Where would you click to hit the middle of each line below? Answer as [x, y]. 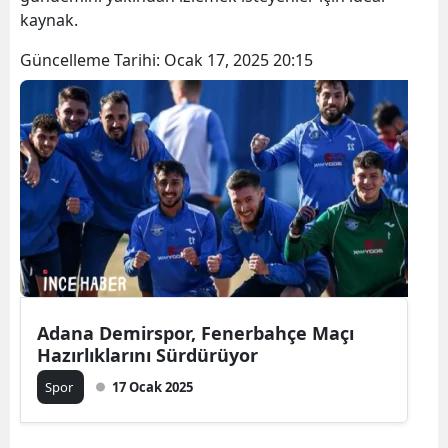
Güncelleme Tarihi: [92, 59]
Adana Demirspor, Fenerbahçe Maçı [195, 332]
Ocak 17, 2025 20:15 [238, 59]
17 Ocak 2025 [152, 386]
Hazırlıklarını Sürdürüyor [147, 354]
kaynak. [49, 19]
